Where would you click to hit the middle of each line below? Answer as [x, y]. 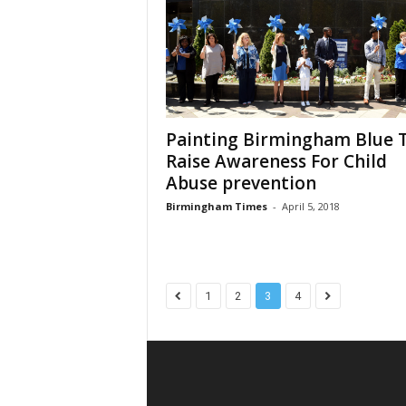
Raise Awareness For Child [276, 162]
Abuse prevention [241, 184]
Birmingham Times [216, 207]
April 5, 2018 [310, 207]
